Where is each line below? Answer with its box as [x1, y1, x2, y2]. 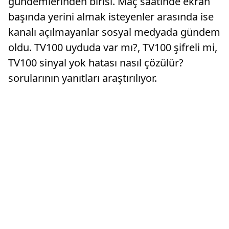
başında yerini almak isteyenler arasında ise [8, 10, 214, 24]
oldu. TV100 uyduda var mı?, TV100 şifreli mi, [8, 40, 217, 55]
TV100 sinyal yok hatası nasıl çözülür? [8, 56, 184, 70]
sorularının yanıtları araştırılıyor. [8, 71, 157, 85]
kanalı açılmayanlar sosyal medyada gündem [8, 25, 220, 39]
